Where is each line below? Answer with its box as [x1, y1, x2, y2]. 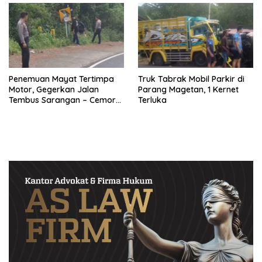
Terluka [138, 94, 167, 105]
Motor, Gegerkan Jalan [9, 84, 99, 95]
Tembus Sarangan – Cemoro [9, 94, 121, 105]
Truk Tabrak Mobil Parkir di [138, 73, 244, 84]
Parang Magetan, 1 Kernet [138, 84, 239, 95]
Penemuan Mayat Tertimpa [9, 73, 114, 84]
